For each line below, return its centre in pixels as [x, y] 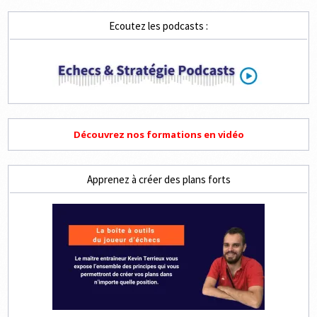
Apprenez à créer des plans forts [158, 180]
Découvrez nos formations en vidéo [158, 135]
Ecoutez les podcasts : [158, 26]
